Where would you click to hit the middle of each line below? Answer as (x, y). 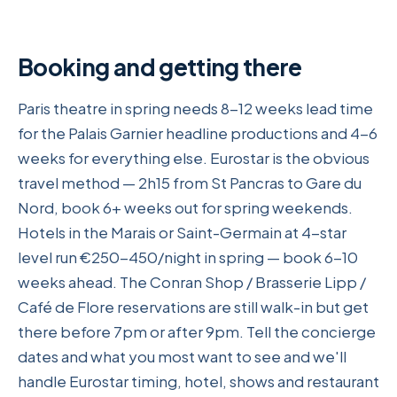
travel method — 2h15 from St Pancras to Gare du (190, 183)
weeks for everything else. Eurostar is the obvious (194, 158)
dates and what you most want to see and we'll (182, 357)
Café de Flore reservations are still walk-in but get (193, 307)
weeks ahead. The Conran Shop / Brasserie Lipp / (192, 282)
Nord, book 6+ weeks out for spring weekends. (185, 208)
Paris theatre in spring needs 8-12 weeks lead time (195, 109)
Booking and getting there (160, 67)
